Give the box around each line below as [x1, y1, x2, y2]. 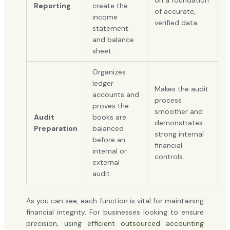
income [92, 12, 118, 22]
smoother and [154, 106, 203, 116]
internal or [92, 146, 127, 156]
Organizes [92, 67, 126, 76]
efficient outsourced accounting [87, 218, 204, 228]
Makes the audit [154, 84, 208, 93]
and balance [92, 34, 134, 44]
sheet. [92, 46, 113, 55]
